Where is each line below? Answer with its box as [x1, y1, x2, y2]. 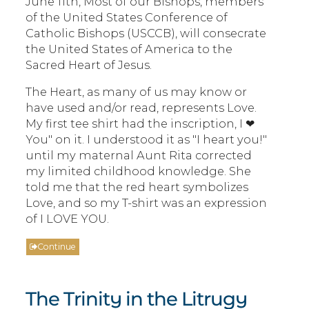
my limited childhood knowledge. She [26, 163, 252, 178]
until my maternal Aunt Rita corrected [26, 148, 252, 162]
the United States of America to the [26, 41, 233, 56]
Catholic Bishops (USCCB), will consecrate [26, 26, 267, 40]
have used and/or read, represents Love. [26, 100, 257, 114]
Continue [37, 241, 77, 252]
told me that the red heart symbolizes [26, 179, 249, 194]
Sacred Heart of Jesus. [26, 57, 152, 72]
